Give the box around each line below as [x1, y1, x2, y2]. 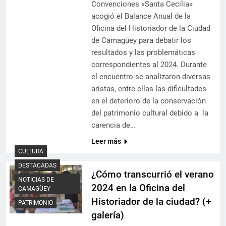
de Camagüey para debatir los [91, 36, 191, 45]
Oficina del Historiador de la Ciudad [91, 24, 210, 33]
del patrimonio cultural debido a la [91, 108, 208, 118]
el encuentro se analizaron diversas [91, 72, 210, 82]
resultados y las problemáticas [91, 48, 195, 58]
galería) [91, 209, 124, 221]
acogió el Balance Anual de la [91, 12, 191, 21]
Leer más [91, 137, 121, 146]
